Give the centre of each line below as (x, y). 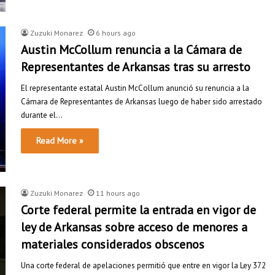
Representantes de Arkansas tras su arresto (136, 67)
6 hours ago (116, 33)
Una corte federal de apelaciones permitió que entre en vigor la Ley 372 (143, 265)
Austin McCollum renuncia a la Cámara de (131, 49)
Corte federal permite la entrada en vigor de (138, 210)
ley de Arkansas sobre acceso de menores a (134, 227)
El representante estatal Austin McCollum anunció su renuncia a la (135, 88)
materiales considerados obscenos (113, 244)
